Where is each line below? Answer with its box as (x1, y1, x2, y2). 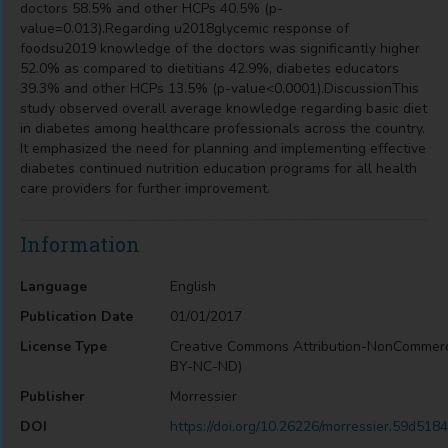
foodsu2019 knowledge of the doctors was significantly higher (20, 39, 420, 58)
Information (20, 231, 140, 257)
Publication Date (20, 307, 133, 326)
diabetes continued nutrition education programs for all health (20, 159, 417, 178)
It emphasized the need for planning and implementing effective (20, 139, 426, 158)
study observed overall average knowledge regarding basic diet (20, 99, 427, 118)
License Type (20, 337, 107, 356)
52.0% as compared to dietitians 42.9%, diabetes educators (20, 59, 399, 78)
